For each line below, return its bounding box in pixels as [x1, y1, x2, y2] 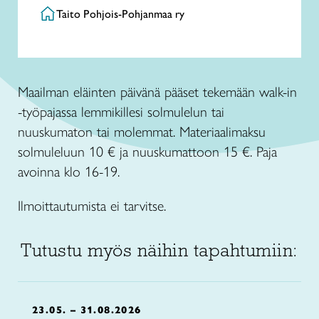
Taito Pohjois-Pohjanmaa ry [56, 7, 184, 21]
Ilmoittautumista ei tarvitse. [18, 197, 166, 214]
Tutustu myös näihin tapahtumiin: [21, 239, 298, 261]
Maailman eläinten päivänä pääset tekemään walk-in [18, 83, 297, 100]
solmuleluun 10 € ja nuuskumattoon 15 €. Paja [18, 143, 277, 160]
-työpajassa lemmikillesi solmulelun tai [18, 103, 224, 120]
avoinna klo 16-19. [18, 163, 120, 180]
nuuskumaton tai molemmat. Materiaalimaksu [18, 123, 266, 140]
